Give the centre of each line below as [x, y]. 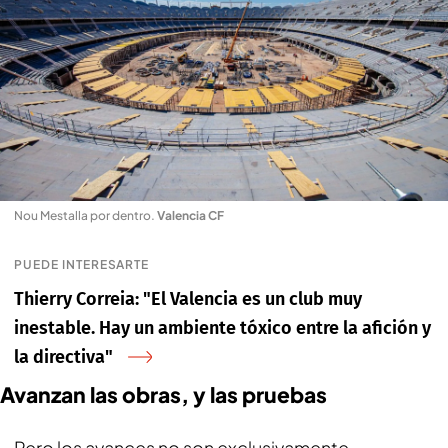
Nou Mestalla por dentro [82, 215]
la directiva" [63, 356]
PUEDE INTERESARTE [82, 264]
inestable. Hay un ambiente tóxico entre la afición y [222, 327]
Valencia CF [190, 215]
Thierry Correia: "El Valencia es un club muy [188, 298]
